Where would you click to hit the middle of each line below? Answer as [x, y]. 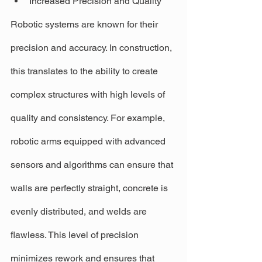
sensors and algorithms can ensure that [93, 165]
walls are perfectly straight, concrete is [90, 188]
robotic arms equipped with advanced [89, 142]
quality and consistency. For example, [89, 118]
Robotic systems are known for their [85, 25]
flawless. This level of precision [76, 235]
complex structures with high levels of [89, 95]
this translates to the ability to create [85, 71]
